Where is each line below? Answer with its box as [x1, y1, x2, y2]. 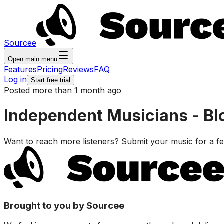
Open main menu [8, 55, 57, 63]
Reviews [63, 64, 94, 74]
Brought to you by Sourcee [4, 199, 124, 211]
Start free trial [31, 76, 70, 84]
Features [4, 64, 37, 74]
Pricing [37, 64, 63, 74]
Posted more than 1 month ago [4, 85, 121, 95]
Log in [4, 74, 27, 84]
